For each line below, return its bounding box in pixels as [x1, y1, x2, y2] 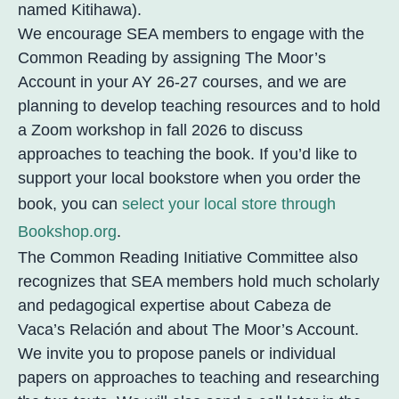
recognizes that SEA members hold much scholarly [18, 273, 379, 291]
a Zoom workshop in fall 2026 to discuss [18, 121, 303, 140]
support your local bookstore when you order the [18, 169, 361, 188]
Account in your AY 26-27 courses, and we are [18, 73, 346, 92]
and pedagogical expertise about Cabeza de [18, 297, 331, 315]
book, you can [18, 195, 122, 214]
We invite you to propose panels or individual [18, 345, 336, 363]
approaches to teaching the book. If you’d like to [18, 145, 357, 164]
